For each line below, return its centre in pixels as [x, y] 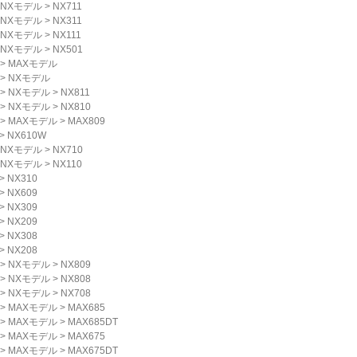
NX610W [27, 135]
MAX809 [86, 121]
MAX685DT [93, 322]
